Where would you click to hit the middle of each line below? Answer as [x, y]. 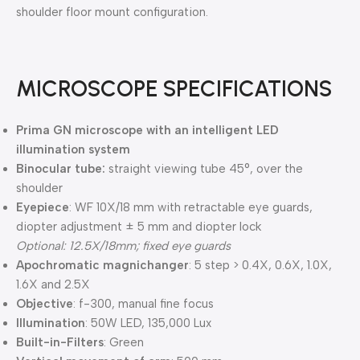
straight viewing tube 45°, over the [206, 169]
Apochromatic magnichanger [102, 266]
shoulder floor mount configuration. [112, 12]
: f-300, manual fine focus [143, 304]
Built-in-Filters [60, 343]
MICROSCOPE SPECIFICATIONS [174, 89]
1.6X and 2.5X [53, 285]
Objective [45, 304]
